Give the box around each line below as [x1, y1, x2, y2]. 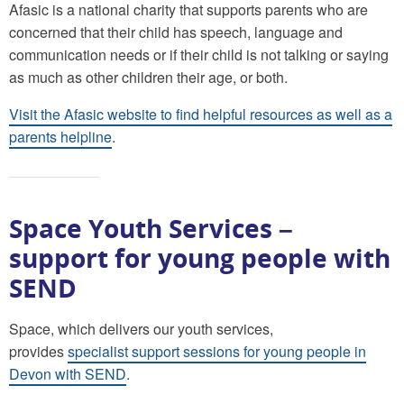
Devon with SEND [9, 363, 126, 384]
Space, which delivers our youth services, [9, 317, 273, 339]
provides [9, 340, 68, 362]
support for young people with [9, 240, 390, 275]
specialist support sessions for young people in [68, 340, 366, 362]
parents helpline [9, 125, 112, 147]
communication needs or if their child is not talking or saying [9, 43, 389, 65]
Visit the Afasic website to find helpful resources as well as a [9, 103, 392, 124]
